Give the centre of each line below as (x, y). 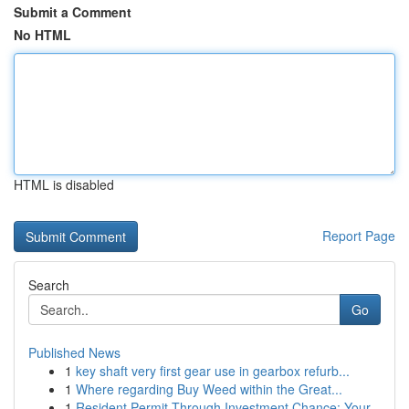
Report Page (359, 236)
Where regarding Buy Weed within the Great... (209, 389)
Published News (74, 352)
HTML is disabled (64, 184)
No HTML (42, 35)
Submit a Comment (73, 12)
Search (49, 285)
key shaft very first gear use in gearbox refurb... (213, 371)
